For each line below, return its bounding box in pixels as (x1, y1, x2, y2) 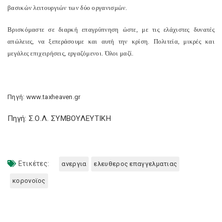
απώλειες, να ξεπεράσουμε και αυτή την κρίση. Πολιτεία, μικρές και (7, 38, 215, 45)
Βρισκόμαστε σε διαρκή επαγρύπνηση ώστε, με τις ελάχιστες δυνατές (7, 26, 215, 33)
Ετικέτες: (16, 160, 50, 167)
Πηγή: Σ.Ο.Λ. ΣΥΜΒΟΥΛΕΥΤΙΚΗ (7, 114, 111, 123)
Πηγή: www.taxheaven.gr (7, 93, 81, 101)
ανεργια (61, 160, 87, 167)
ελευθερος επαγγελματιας (94, 160, 177, 167)
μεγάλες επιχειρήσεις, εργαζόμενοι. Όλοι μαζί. (7, 50, 134, 57)
